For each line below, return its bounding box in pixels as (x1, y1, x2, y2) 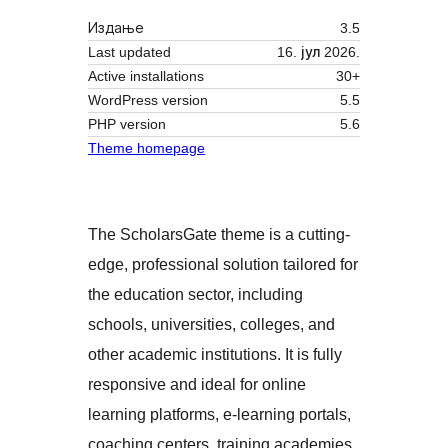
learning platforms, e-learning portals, (88, 406, 351, 424)
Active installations (88, 68, 204, 85)
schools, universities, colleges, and (88, 316, 335, 334)
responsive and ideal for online (88, 376, 306, 394)
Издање (88, 20, 144, 37)
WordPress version (88, 92, 208, 109)
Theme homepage (88, 140, 205, 157)
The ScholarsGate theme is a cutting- (88, 226, 350, 244)
